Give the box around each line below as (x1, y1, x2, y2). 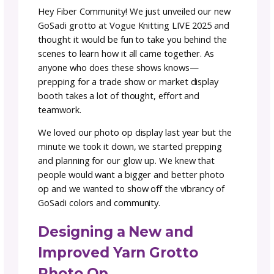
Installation (47, 48, 158, 75)
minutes (214, 161, 255, 177)
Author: (65, 100, 103, 116)
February (114, 143, 161, 159)
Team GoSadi (103, 99, 182, 117)
